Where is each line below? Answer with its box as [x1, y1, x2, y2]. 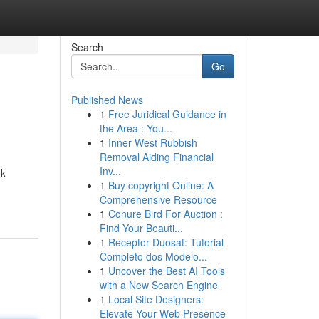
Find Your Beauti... [99, 221, 183, 235]
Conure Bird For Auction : [108, 206, 223, 221]
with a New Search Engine [99, 278, 218, 292]
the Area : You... [99, 121, 172, 135]
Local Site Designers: [108, 292, 204, 306]
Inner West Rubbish [108, 135, 197, 150]
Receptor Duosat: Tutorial [108, 235, 224, 249]
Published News [70, 93, 143, 107]
